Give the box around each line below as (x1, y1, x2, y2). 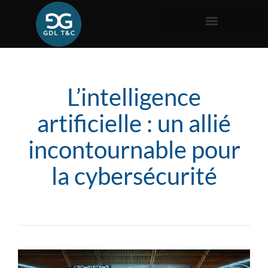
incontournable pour (28, 135, 240, 164)
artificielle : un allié (37, 109, 231, 138)
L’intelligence (67, 83, 201, 111)
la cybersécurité (51, 162, 217, 190)
